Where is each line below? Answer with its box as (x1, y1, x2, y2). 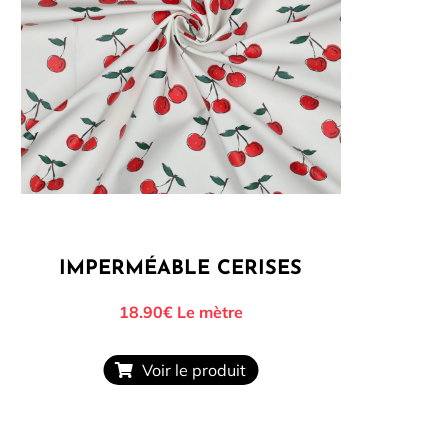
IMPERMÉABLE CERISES (59, 259, 303, 280)
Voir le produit (134, 360, 247, 381)
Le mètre (172, 302, 243, 323)
